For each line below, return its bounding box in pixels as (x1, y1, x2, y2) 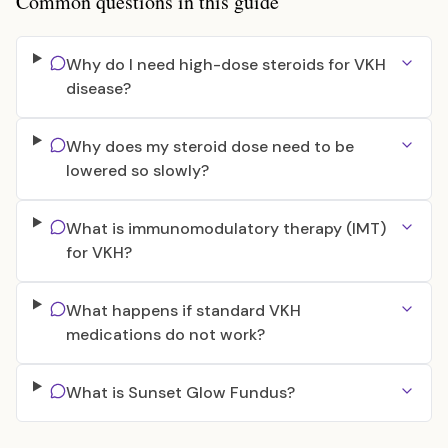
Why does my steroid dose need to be (65, 136, 354, 157)
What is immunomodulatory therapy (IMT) (65, 218, 386, 239)
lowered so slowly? (65, 160, 209, 181)
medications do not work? (65, 324, 265, 345)
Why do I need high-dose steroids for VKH (65, 54, 386, 75)
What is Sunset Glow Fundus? (65, 382, 295, 403)
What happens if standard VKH (65, 300, 301, 321)
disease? (65, 78, 131, 99)
